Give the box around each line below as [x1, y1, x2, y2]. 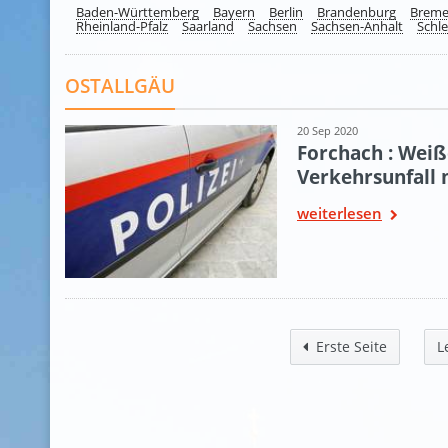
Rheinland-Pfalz [76, 17, 168, 35]
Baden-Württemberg [76, 3, 199, 21]
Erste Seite [316, 336, 387, 356]
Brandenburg [317, 3, 396, 21]
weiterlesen [297, 203, 382, 223]
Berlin [269, 3, 303, 21]
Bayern [213, 3, 255, 21]
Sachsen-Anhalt [311, 17, 403, 35]
